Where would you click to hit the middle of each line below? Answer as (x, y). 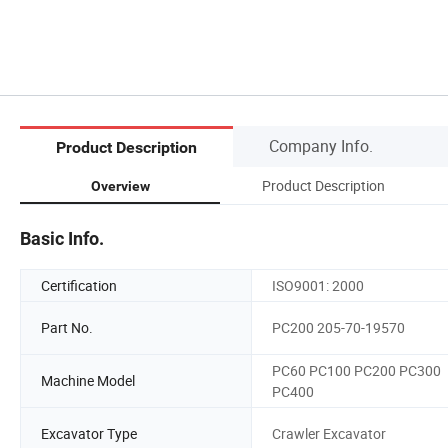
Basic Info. (62, 238)
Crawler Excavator (329, 434)
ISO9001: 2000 (318, 285)
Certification (79, 285)
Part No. (67, 328)
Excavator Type (89, 434)
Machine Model (88, 381)
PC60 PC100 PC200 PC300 (356, 370)
